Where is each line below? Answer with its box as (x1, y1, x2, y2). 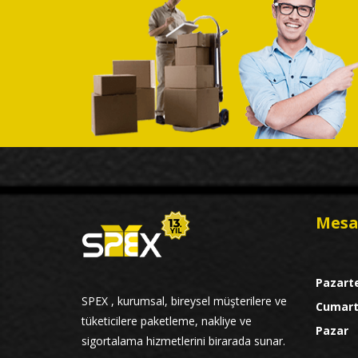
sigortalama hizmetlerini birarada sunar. (82, 333, 285, 349)
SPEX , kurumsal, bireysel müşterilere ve (82, 293, 287, 309)
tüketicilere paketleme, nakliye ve (82, 313, 252, 329)
